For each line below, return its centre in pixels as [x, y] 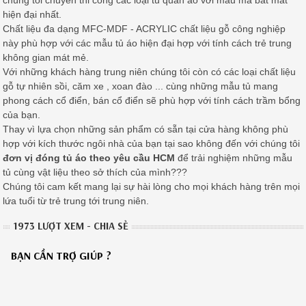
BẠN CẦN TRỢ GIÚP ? [61, 256]
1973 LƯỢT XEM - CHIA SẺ [71, 226]
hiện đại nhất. [32, 15]
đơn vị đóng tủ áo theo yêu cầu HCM [89, 158]
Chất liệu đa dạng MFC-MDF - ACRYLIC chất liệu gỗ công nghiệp [144, 29]
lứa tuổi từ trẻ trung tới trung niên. [76, 201]
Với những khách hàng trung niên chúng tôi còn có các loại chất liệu [150, 72]
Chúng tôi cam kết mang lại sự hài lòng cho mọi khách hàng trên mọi [152, 187]
